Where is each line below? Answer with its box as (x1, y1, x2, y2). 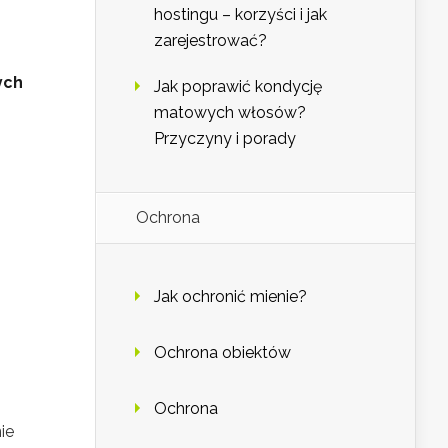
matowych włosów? (154, 103, 306, 122)
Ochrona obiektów (154, 343, 291, 362)
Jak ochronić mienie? (154, 287, 307, 306)
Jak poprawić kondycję (154, 77, 322, 96)
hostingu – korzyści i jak (154, 5, 327, 24)
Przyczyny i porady (154, 129, 296, 148)
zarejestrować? (154, 31, 267, 50)
